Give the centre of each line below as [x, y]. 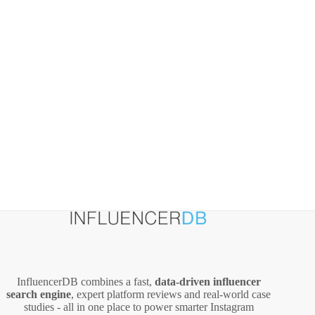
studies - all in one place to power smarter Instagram [139, 307]
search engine [39, 295]
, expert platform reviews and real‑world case [171, 295]
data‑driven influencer [207, 282]
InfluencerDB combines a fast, [85, 282]
